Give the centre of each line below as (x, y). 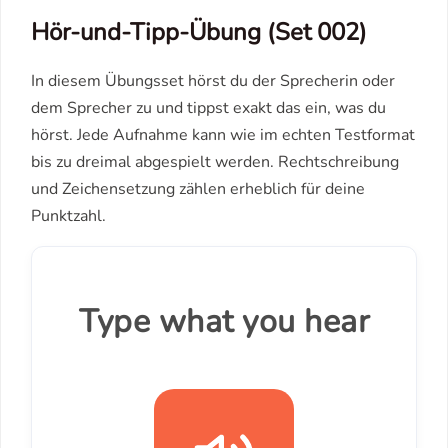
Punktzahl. (68, 216)
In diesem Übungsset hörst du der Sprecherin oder (213, 81)
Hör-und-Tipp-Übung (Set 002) (199, 32)
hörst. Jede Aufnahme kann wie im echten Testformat (223, 135)
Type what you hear (224, 321)
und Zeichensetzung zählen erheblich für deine (198, 189)
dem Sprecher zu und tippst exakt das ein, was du (208, 108)
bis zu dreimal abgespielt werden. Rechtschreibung (215, 162)
